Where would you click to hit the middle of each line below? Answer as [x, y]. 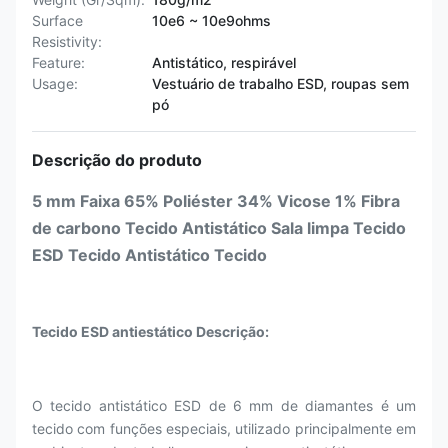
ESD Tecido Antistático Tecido [149, 255]
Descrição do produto [117, 160]
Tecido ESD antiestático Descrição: [150, 331]
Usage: [55, 83]
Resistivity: [67, 41]
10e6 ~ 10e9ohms [211, 20]
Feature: [58, 62]
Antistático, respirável [224, 62]
